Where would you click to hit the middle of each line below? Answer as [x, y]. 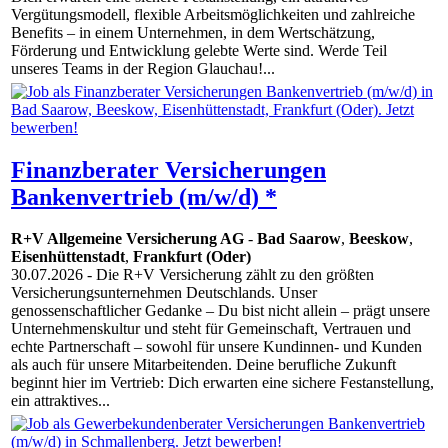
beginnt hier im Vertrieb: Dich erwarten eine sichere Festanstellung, [222, 383]
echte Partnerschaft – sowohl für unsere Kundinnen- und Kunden [216, 347]
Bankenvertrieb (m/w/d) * [144, 196]
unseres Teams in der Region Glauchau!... [143, 69]
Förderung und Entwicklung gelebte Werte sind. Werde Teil [199, 51]
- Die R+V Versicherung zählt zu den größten [228, 275]
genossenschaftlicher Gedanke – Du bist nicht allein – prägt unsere [220, 311]
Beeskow [379, 239]
